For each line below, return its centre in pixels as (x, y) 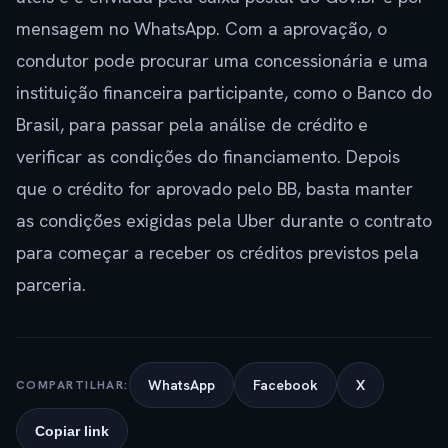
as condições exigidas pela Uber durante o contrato (224, 221)
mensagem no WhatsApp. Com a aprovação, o (201, 29)
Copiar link (72, 431)
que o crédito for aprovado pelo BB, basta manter (214, 189)
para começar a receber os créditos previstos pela (217, 253)
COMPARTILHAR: (72, 384)
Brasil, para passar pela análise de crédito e (192, 125)
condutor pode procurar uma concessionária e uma (222, 61)
